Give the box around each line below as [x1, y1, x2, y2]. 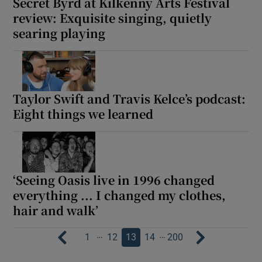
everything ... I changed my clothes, [13, 187, 226, 204]
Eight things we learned [13, 105, 154, 123]
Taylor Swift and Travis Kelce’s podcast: [13, 90, 246, 108]
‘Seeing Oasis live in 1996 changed [13, 171, 215, 189]
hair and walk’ [13, 202, 99, 219]
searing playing [13, 24, 106, 42]
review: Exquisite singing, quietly [13, 9, 212, 26]
